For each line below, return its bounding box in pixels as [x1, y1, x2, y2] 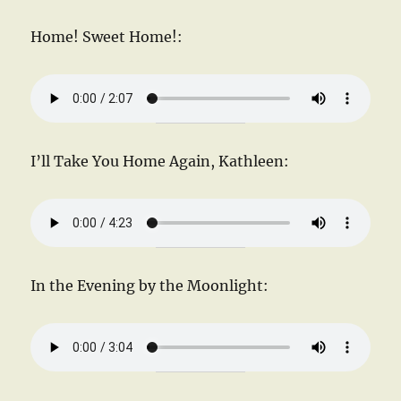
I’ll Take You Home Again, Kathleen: [30, 151, 290, 170]
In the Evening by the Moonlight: [30, 276, 269, 294]
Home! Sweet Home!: [30, 27, 183, 46]
